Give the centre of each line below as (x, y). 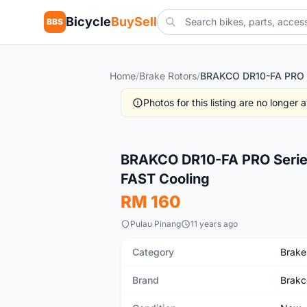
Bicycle (88, 22)
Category (153, 252)
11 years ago (214, 224)
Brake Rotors (168, 76)
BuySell (134, 22)
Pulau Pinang (156, 224)
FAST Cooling (165, 179)
